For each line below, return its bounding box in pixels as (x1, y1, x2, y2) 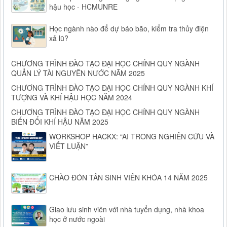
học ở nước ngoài (49, 214, 105, 224)
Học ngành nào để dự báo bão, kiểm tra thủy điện (49, 23, 209, 33)
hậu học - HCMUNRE (49, 1, 118, 12)
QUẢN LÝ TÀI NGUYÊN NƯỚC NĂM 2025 (11, 68, 145, 79)
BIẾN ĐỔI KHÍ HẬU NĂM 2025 (11, 117, 108, 127)
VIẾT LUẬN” (49, 141, 88, 152)
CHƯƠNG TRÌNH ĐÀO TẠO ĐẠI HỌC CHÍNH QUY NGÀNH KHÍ (11, 83, 213, 93)
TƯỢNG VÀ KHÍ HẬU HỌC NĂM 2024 (11, 92, 132, 103)
